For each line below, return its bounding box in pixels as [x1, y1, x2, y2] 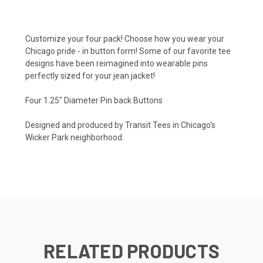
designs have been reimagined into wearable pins [25, 59, 208, 69]
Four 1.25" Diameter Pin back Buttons [25, 96, 163, 106]
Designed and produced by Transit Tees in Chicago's [25, 120, 215, 130]
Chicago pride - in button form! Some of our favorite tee [25, 46, 231, 56]
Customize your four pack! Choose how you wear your [25, 34, 224, 44]
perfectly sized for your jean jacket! [25, 71, 155, 81]
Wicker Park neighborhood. [25, 133, 124, 143]
